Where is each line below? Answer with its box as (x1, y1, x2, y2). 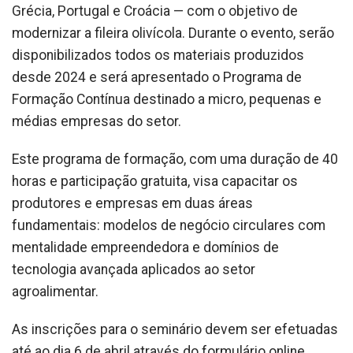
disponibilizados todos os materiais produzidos (12, 46, 304, 63)
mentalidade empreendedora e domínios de (12, 239, 279, 255)
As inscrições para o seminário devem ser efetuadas (12, 321, 338, 337)
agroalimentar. (12, 283, 98, 299)
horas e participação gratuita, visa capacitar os (12, 173, 298, 189)
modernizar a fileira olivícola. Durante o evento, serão (12, 24, 334, 41)
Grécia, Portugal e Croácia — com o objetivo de (12, 2, 298, 19)
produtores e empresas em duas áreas (12, 195, 253, 211)
